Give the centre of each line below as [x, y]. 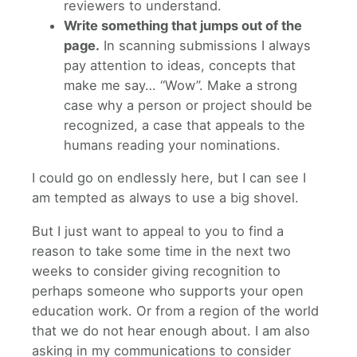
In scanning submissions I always [205, 45]
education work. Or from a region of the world [175, 310]
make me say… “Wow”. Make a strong [180, 85]
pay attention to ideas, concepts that [180, 65]
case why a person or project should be [188, 105]
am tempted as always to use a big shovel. [165, 198]
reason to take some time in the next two [161, 251]
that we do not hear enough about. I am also [171, 330]
